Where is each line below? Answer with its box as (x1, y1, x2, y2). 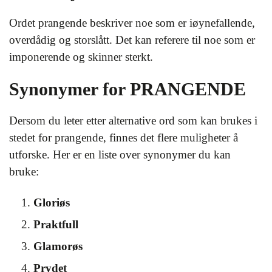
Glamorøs (33, 239, 83, 253)
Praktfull (33, 217, 78, 231)
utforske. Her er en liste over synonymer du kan (9, 148, 231, 161)
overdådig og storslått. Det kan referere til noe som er (9, 33, 255, 46)
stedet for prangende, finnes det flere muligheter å (9, 131, 238, 144)
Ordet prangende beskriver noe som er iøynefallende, (9, 16, 255, 29)
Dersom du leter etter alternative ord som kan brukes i (9, 114, 257, 127)
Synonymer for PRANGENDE (9, 78, 246, 99)
